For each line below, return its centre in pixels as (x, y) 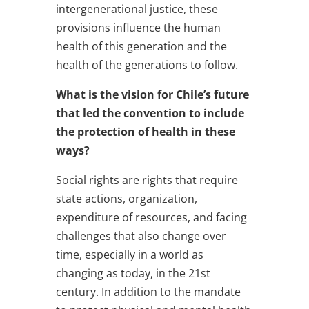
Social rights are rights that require (147, 180)
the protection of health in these (145, 131)
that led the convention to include (150, 113)
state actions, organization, (126, 198)
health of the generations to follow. (147, 64)
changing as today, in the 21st (133, 273)
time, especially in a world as (129, 254)
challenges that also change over (141, 236)
